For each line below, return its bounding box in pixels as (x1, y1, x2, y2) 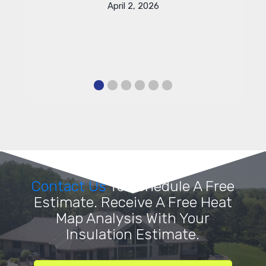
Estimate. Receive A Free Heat (33, 194, 232, 211)
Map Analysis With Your (56, 210, 210, 227)
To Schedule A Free (109, 178, 235, 195)
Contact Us (31, 178, 110, 195)
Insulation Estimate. (66, 226, 200, 243)
